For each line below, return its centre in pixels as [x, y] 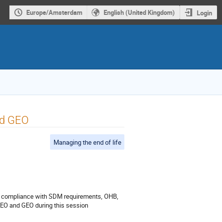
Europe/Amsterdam [54, 13]
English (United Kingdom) [139, 13]
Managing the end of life [87, 142]
